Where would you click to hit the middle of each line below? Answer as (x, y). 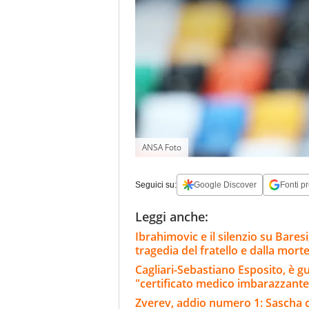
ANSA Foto (162, 147)
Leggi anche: (172, 216)
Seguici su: (156, 185)
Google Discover (225, 185)
